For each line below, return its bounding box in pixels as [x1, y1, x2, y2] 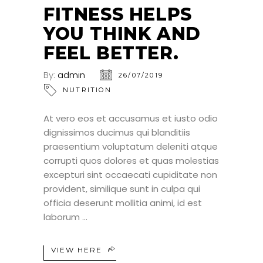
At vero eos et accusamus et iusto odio [43, 112, 218, 124]
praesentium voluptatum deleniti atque [43, 140, 218, 153]
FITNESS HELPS [43, 3, 192, 25]
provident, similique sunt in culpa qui [43, 182, 200, 195]
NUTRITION [63, 85, 112, 94]
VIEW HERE [51, 245, 102, 254]
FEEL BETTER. [43, 42, 179, 64]
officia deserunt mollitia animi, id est [43, 196, 202, 209]
